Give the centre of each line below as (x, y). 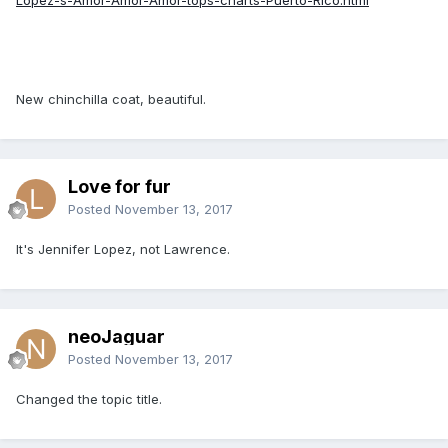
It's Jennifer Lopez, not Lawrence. (123, 248)
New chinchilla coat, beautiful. (111, 98)
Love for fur (119, 186)
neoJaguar (116, 336)
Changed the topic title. (89, 398)
